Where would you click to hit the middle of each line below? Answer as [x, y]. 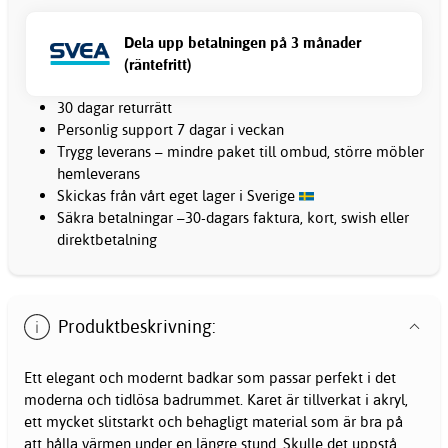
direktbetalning [107, 240]
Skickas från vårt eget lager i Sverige [178, 196]
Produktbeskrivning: [137, 326]
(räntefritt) [158, 65]
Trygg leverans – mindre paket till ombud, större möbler [240, 152]
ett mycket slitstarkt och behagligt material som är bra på [213, 422]
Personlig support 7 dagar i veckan [170, 130]
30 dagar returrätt [114, 108]
